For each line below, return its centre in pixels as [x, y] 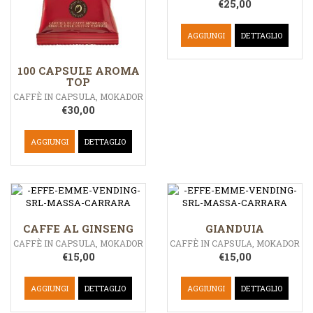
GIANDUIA [235, 229]
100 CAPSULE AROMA [78, 71]
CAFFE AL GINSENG [78, 229]
